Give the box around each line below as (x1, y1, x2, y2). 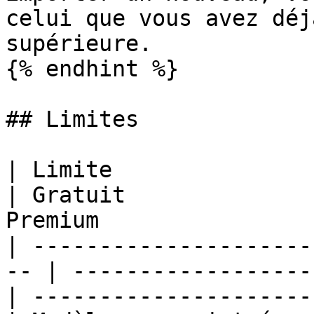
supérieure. (6, 31, 152, 56)
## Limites (6, 107, 139, 132)
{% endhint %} (6, 56, 179, 81)
